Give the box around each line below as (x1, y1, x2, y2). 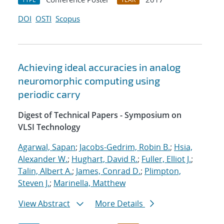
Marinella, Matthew (53, 177, 125, 189)
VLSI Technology (18, 121, 80, 133)
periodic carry (18, 88, 80, 100)
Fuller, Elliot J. (141, 153, 191, 165)
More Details (95, 198, 145, 209)
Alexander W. (18, 153, 67, 165)
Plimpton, (144, 165, 181, 177)
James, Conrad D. (76, 165, 140, 177)
